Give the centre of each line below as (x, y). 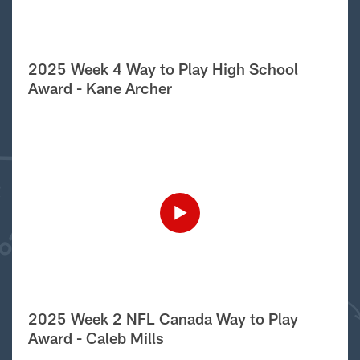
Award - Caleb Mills (96, 337)
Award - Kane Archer (100, 88)
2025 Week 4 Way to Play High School (163, 68)
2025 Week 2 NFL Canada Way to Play (163, 318)
